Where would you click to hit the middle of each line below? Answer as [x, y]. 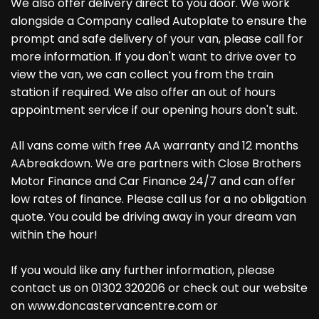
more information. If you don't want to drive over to [153, 57]
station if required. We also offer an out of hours [143, 93]
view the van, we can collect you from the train [142, 75]
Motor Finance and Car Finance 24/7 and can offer [153, 182]
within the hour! [54, 235]
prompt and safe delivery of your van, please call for [157, 39]
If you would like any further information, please [143, 271]
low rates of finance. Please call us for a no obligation [158, 199]
